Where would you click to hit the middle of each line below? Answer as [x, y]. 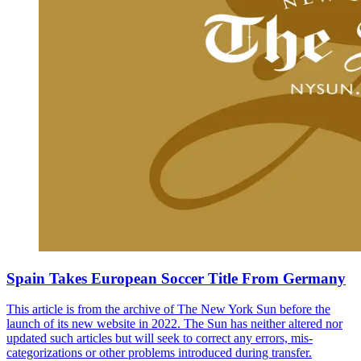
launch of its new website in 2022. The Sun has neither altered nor [174, 324]
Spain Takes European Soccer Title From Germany [176, 278]
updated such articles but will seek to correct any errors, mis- [160, 338]
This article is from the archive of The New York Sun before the [168, 309]
